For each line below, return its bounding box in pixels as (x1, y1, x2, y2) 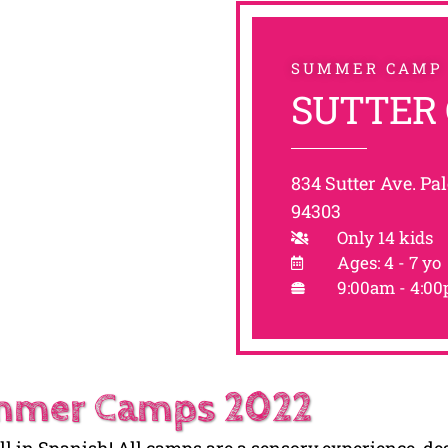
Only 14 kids (336, 226, 433, 250)
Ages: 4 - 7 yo (336, 251, 441, 275)
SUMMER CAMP (291, 58, 443, 79)
